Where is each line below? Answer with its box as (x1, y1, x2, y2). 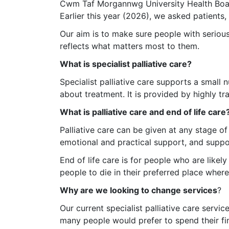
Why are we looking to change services (60, 185, 217, 195)
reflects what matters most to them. (60, 40, 199, 51)
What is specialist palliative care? (60, 58, 192, 69)
